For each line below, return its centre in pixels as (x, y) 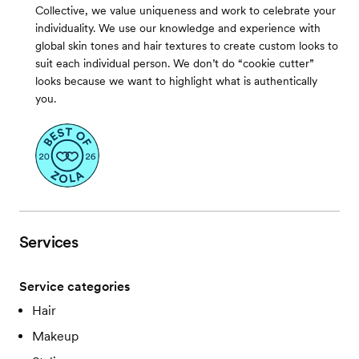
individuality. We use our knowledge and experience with (178, 28)
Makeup (55, 336)
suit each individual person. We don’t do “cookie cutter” (175, 63)
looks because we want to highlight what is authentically (176, 81)
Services (49, 242)
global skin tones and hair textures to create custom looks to (187, 46)
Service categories (75, 286)
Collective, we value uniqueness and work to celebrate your (186, 10)
